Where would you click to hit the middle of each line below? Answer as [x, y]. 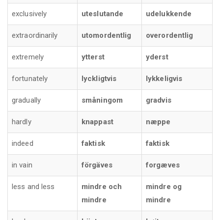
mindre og [164, 186]
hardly [22, 122]
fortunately [30, 78]
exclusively [29, 14]
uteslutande [103, 14]
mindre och [102, 186]
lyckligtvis [99, 78]
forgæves [163, 165]
